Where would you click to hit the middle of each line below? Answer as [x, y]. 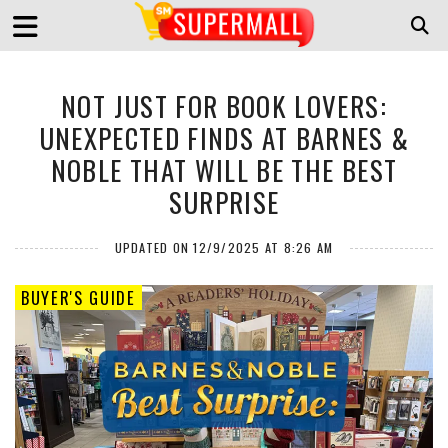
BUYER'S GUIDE [78, 297]
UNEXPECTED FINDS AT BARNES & [224, 138]
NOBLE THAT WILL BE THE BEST [224, 170]
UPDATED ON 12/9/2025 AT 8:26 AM [224, 247]
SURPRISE [224, 202]
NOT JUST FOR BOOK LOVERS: [224, 106]
